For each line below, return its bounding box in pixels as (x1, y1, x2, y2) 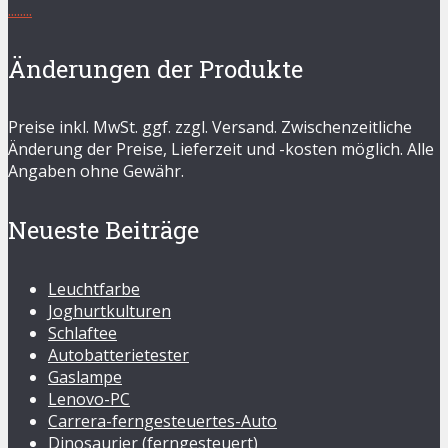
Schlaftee (48, 322, 117, 345)
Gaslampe (48, 366, 122, 389)
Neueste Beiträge (8, 214, 199, 247)
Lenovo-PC (48, 388, 130, 411)
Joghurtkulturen (48, 300, 171, 323)
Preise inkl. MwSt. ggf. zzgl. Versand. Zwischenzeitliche (8, 116, 412, 139)
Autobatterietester (48, 344, 189, 367)
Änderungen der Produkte (8, 52, 303, 85)
